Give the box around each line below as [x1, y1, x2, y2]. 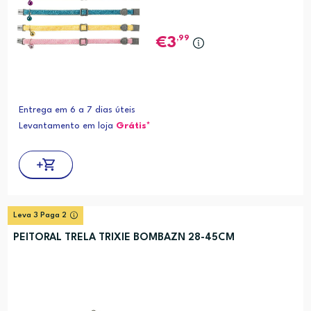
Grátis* [115, 121, 151, 131]
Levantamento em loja [18, 121, 116, 131]
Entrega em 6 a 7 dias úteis [18, 105, 135, 115]
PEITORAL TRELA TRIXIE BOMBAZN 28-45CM [12, 232, 235, 243]
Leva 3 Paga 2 [12, 211, 67, 219]
